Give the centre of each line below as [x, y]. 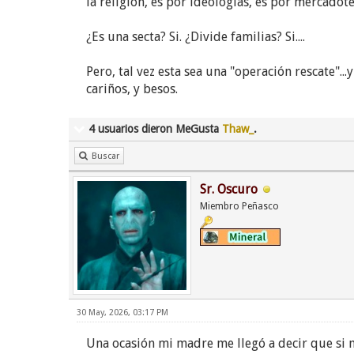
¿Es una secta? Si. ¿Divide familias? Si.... [196, 37]
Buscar [105, 156]
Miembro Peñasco [239, 206]
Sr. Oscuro [229, 189]
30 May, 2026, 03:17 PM [122, 313]
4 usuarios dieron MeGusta [155, 129]
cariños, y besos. [132, 89]
